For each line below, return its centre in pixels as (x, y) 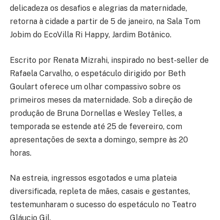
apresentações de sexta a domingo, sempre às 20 (99, 139)
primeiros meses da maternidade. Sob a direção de (101, 100)
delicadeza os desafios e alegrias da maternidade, (98, 8)
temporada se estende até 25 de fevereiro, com (96, 126)
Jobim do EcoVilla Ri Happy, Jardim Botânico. (91, 35)
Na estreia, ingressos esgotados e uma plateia (93, 178)
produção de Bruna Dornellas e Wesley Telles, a (96, 113)
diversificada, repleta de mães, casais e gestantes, (100, 192)
